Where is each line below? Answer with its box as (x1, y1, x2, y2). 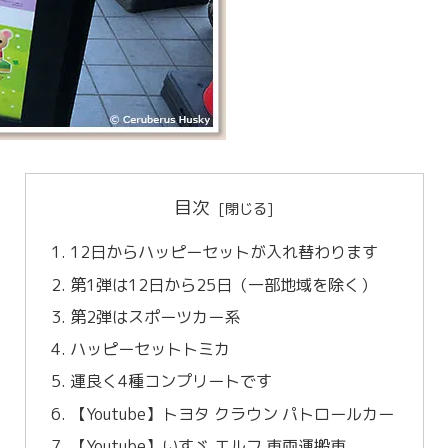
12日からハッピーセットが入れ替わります (69, 241, 382, 264)
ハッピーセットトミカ (69, 338, 230, 361)
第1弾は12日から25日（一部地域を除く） (69, 273, 376, 296)
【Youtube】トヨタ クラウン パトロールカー (69, 402, 394, 425)
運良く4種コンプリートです (69, 370, 272, 393)
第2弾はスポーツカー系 (69, 305, 240, 328)
